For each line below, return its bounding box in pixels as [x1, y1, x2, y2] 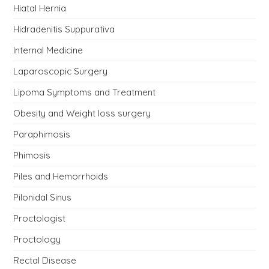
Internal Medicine [13, 44, 83, 56]
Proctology [13, 233, 61, 245]
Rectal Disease [13, 254, 77, 266]
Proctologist [13, 212, 66, 224]
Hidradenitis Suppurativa [13, 23, 115, 35]
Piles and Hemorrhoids [13, 170, 109, 182]
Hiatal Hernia [13, 2, 67, 14]
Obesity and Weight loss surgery [13, 107, 151, 119]
